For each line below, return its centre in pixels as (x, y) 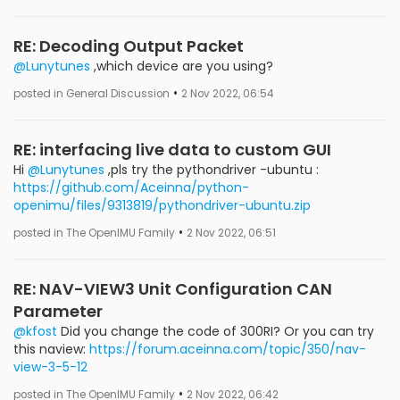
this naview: (51, 349)
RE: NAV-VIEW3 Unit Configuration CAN (173, 289)
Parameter (58, 311)
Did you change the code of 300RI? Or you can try (216, 331)
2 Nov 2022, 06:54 (228, 94)
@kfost (35, 331)
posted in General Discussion (92, 94)
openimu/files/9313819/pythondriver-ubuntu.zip (162, 205)
